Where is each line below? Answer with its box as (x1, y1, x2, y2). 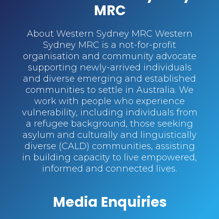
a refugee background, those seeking (26, 118, 193, 130)
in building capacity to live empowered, (22, 152, 197, 163)
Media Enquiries (52, 193, 167, 212)
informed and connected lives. (42, 163, 177, 175)
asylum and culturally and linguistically (22, 130, 197, 141)
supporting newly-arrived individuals (27, 62, 192, 73)
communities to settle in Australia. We (25, 85, 194, 96)
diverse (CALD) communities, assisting (24, 141, 195, 152)
